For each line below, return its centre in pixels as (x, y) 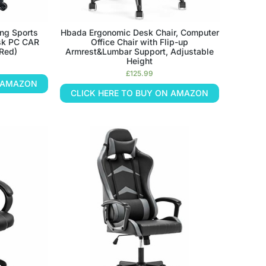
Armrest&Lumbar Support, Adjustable (140, 51)
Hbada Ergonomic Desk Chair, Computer (140, 32)
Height (140, 61)
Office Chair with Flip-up (140, 42)
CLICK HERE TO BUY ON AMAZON (140, 93)
